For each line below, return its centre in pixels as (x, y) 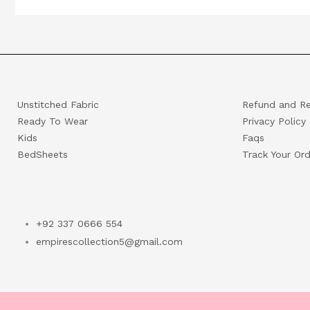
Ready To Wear (53, 121)
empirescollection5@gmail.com (109, 241)
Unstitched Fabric (58, 104)
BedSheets (43, 154)
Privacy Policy (274, 121)
